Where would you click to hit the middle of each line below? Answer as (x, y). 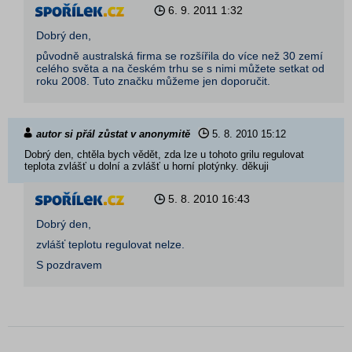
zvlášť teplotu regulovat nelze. (110, 244)
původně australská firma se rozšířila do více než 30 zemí (180, 56)
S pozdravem (69, 265)
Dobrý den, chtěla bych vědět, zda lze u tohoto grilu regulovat (164, 154)
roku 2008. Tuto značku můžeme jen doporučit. (153, 81)
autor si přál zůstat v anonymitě (113, 134)
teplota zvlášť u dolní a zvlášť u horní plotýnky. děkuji (147, 166)
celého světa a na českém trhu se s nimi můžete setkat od (180, 68)
